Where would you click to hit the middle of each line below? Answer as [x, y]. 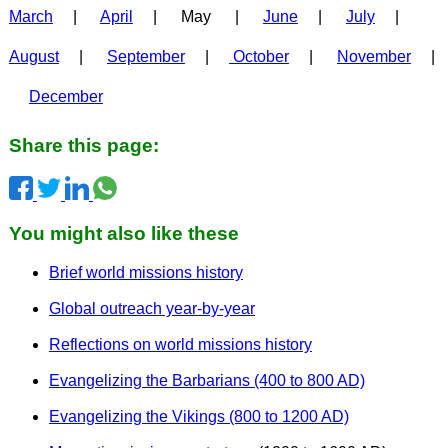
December [65, 96]
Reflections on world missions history [180, 344]
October [258, 56]
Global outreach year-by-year [151, 308]
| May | [197, 16]
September [145, 56]
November [373, 56]
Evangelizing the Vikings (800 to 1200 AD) [198, 416]
